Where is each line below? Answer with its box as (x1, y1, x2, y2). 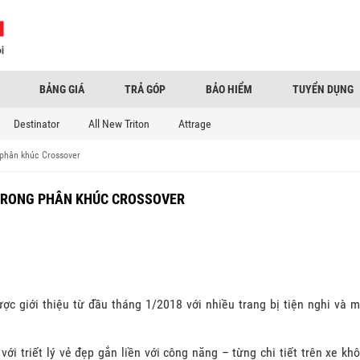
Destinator (14, 117, 59, 130)
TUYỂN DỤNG (292, 82, 354, 96)
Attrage (178, 117, 211, 130)
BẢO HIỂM (206, 82, 252, 96)
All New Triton (88, 117, 149, 130)
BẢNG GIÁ (39, 82, 84, 96)
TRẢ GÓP (125, 82, 166, 96)
